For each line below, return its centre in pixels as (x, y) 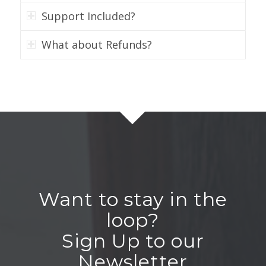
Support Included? (88, 16)
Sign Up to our (133, 240)
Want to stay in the (133, 199)
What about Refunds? (96, 44)
